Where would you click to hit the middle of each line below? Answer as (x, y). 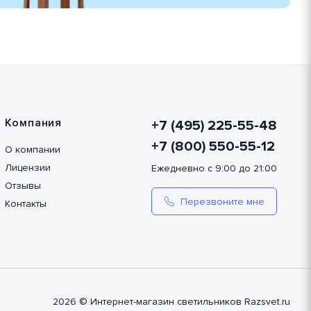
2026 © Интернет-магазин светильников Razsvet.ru (171, 302)
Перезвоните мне (222, 201)
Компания (33, 123)
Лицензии (27, 168)
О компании (32, 150)
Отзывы (23, 186)
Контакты (25, 204)
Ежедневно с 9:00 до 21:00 (214, 168)
